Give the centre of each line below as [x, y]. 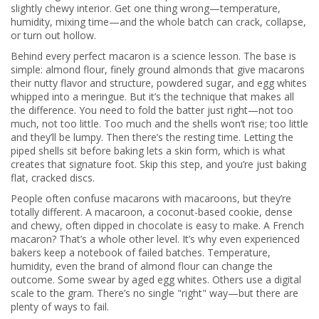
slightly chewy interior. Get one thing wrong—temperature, [146, 8]
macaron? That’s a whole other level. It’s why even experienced [155, 239]
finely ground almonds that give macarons [208, 69]
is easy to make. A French [244, 225]
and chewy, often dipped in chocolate [97, 225]
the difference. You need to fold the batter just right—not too [152, 110]
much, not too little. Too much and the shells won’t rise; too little [159, 124]
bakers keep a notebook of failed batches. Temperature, [141, 252]
